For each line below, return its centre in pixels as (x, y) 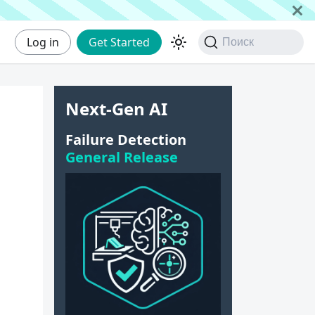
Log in (43, 42)
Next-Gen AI (116, 109)
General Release (121, 157)
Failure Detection (126, 140)
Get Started (120, 42)
